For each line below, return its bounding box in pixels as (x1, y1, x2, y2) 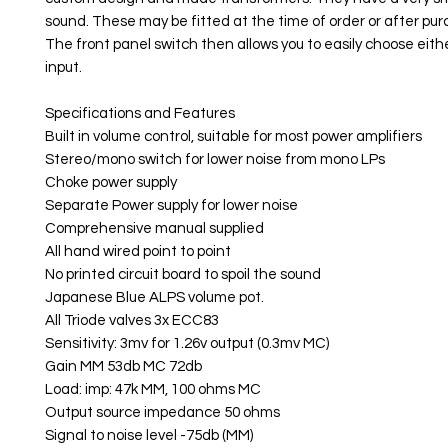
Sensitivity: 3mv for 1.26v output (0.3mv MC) (45, 336, 329, 351)
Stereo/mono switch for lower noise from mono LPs (45, 152, 385, 167)
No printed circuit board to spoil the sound (45, 267, 321, 282)
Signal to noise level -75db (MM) (45, 428, 253, 443)
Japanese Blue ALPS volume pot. (45, 290, 264, 305)
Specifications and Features (45, 106, 235, 121)
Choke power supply (45, 175, 177, 190)
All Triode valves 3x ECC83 (45, 313, 219, 328)
